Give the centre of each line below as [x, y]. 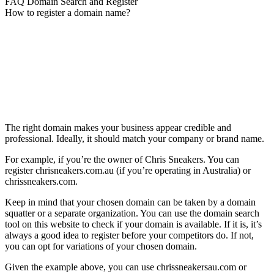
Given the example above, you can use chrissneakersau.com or [126, 267]
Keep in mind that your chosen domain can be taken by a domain [130, 202]
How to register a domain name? [68, 13]
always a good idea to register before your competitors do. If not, [129, 235]
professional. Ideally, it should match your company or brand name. [135, 139]
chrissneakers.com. [41, 181]
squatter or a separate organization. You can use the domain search [132, 213]
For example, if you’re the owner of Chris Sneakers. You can [122, 159]
